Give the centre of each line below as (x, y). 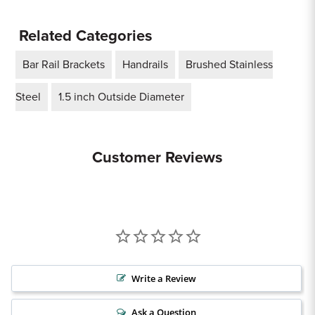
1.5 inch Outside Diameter (121, 97)
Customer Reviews (157, 157)
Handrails (145, 65)
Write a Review (164, 278)
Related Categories (86, 36)
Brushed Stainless (229, 65)
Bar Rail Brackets (64, 65)
